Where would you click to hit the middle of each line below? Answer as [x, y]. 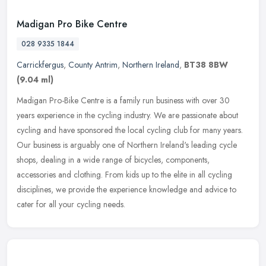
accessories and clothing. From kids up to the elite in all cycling [124, 174]
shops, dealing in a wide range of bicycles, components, [113, 159]
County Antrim [93, 64]
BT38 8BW [206, 64]
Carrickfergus [40, 64]
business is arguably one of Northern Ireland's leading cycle [135, 145]
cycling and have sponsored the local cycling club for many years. [130, 130]
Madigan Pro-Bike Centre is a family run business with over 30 [123, 100]
